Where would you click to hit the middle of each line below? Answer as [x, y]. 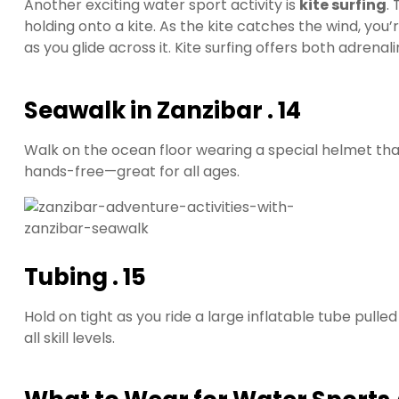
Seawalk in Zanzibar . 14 [163, 110]
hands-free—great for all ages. [132, 171]
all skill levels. [69, 338]
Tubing [66, 277]
